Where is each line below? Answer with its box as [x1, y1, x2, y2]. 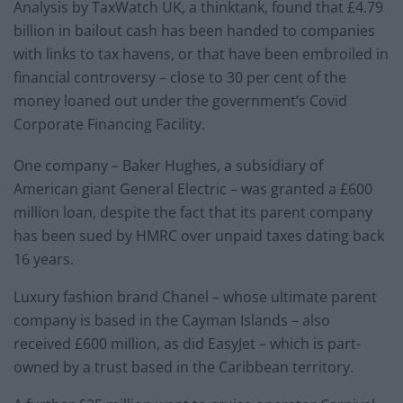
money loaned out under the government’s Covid [13, 90, 347, 111]
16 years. [13, 248, 74, 269]
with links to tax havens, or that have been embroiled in [13, 43, 389, 64]
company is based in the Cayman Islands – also [13, 309, 330, 330]
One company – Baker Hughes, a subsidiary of [13, 155, 323, 175]
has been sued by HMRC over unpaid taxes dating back [13, 225, 384, 246]
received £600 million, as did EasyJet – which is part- [13, 333, 361, 354]
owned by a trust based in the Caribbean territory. [13, 356, 354, 377]
